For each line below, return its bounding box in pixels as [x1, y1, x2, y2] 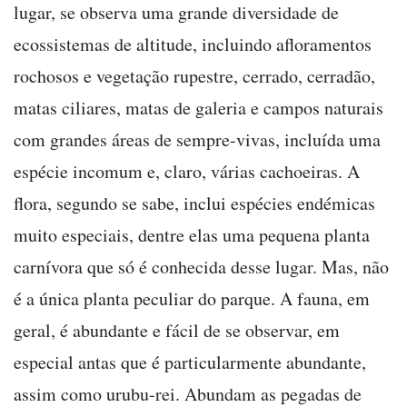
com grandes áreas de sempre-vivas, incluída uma [14, 126, 381, 152]
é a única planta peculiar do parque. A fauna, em [14, 285, 370, 311]
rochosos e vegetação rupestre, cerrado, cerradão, [14, 63, 375, 88]
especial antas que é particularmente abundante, [14, 349, 366, 374]
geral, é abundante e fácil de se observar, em [14, 317, 340, 342]
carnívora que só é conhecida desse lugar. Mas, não [14, 253, 389, 279]
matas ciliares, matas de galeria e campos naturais [14, 94, 383, 120]
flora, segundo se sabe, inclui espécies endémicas [14, 190, 375, 215]
